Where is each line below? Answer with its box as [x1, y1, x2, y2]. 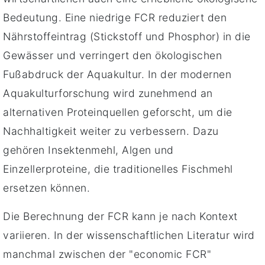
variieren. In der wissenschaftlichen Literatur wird [3, 228, 255, 241]
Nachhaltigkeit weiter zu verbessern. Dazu [3, 124, 219, 137]
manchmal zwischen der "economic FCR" [3, 247, 211, 260]
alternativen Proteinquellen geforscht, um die [3, 105, 232, 118]
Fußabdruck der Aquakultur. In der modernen [3, 67, 231, 80]
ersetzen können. [3, 181, 90, 194]
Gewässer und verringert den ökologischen [3, 49, 222, 62]
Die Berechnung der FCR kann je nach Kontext [3, 209, 238, 222]
